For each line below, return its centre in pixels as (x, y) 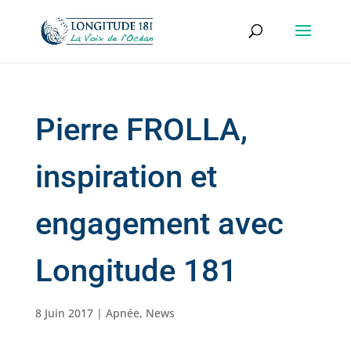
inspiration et (126, 177)
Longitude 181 (136, 271)
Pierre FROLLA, (141, 130)
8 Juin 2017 (64, 313)
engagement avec (159, 224)
